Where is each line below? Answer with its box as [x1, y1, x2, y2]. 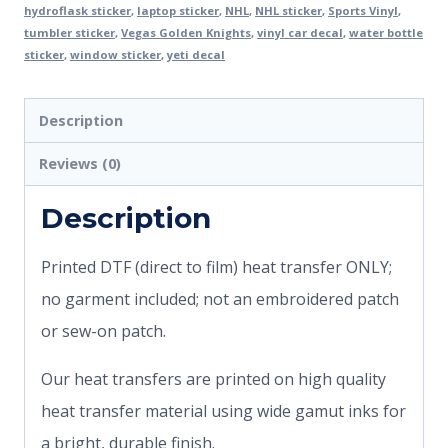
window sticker [70, 47, 161, 63]
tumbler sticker [24, 25, 115, 41]
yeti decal [167, 47, 225, 63]
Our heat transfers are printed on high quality [41, 368, 386, 391]
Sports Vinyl [328, 3, 398, 19]
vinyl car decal [257, 25, 343, 41]
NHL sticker [255, 3, 322, 19]
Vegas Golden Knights [121, 25, 251, 41]
